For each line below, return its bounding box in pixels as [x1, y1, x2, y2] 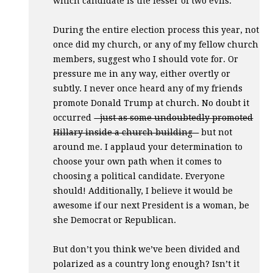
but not [199, 127, 233, 137]
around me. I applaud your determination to [53, 141, 243, 152]
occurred [53, 112, 94, 122]
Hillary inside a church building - [53, 127, 199, 137]
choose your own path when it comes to [53, 156, 222, 166]
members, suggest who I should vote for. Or [53, 54, 239, 64]
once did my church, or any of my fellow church [53, 39, 259, 49]
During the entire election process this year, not [53, 24, 260, 35]
